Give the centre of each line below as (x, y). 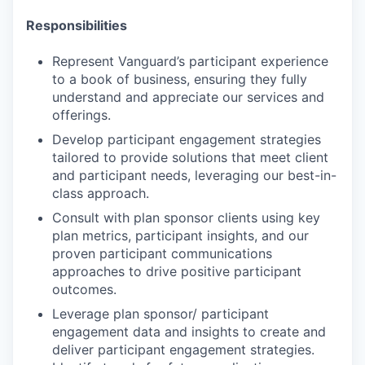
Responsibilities (77, 25)
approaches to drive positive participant (177, 271)
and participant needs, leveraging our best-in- (194, 175)
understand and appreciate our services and (188, 97)
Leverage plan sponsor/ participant (161, 314)
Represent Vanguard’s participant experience (190, 61)
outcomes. (84, 289)
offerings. (81, 115)
